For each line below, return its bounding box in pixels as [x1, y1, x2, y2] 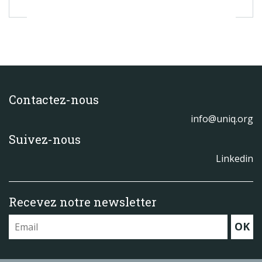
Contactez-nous [9, 92, 99, 107]
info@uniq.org [191, 112, 253, 125]
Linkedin [216, 152, 253, 165]
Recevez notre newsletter [9, 194, 157, 209]
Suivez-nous [9, 132, 81, 147]
